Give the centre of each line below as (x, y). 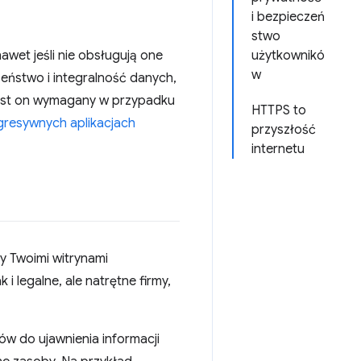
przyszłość (284, 130)
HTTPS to (279, 110)
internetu (278, 149)
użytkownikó (288, 56)
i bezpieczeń (288, 17)
